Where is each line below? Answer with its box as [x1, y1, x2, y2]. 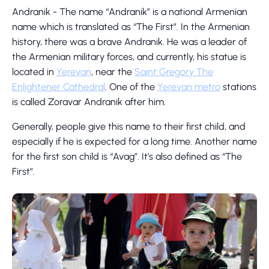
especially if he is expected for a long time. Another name [12, 136, 257, 147]
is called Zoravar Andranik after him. [12, 96, 168, 107]
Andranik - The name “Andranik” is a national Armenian [12, 6, 247, 17]
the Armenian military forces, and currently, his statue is [12, 51, 246, 62]
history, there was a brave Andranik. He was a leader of [12, 36, 247, 47]
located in [12, 66, 56, 77]
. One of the [105, 81, 157, 92]
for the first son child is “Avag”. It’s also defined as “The [12, 151, 242, 162]
